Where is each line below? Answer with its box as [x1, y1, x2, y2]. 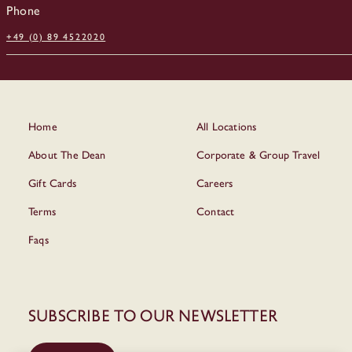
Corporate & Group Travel [196, 146, 321, 163]
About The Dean [28, 146, 106, 163]
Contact [196, 203, 235, 219]
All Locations [196, 118, 257, 134]
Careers [196, 174, 233, 191]
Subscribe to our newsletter [28, 306, 277, 325]
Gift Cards [28, 174, 76, 191]
